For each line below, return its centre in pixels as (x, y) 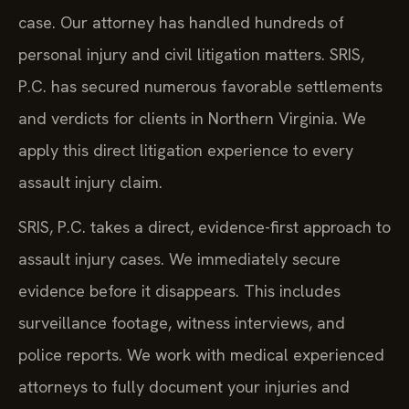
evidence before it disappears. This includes (179, 291)
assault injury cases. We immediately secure (179, 259)
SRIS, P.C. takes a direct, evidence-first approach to (204, 227)
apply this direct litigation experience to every (186, 150)
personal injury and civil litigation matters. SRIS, (191, 54)
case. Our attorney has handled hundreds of (181, 22)
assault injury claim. (90, 182)
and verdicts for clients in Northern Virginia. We (192, 118)
